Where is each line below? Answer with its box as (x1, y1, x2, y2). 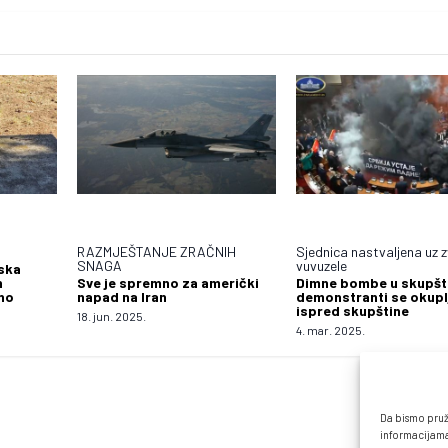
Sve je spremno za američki (76, 273, 259, 291)
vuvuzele (295, 256, 347, 274)
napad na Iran (76, 287, 167, 305)
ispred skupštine (295, 301, 409, 319)
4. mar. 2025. (295, 322, 365, 337)
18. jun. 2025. (76, 308, 146, 323)
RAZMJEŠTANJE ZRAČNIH (76, 242, 236, 260)
